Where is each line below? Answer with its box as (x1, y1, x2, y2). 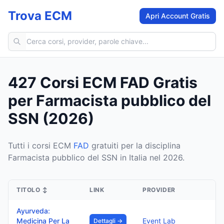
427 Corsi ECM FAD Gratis (8, 73, 197, 91)
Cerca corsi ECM (7, 32, 71, 42)
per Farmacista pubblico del (8, 91, 211, 109)
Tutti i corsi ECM (8, 140, 73, 150)
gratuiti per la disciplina (89, 140, 180, 150)
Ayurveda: (16, 206, 50, 215)
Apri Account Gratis (145, 11, 210, 20)
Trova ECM (8, 8, 72, 23)
